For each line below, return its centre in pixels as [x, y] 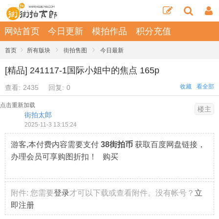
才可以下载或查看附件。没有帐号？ [132, 193]
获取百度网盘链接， [169, 144]
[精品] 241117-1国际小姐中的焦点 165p [82, 70]
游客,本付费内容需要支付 [56, 144]
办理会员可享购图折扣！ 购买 [65, 157]
